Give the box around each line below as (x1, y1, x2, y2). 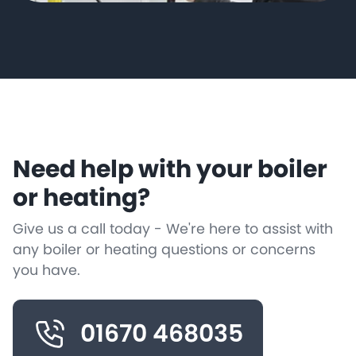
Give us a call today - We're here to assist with (13, 219, 333, 238)
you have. (13, 261, 80, 280)
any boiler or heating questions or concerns (13, 240, 315, 259)
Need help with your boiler (13, 153, 327, 186)
